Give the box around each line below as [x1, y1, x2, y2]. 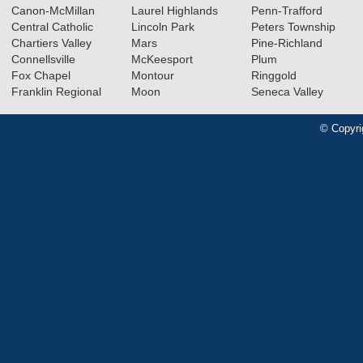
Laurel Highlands [130, 4, 218, 17]
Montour [130, 69, 174, 82]
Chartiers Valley [11, 36, 92, 49]
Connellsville [11, 53, 75, 66]
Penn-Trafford [250, 4, 322, 17]
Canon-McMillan [11, 4, 95, 17]
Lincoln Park [130, 20, 194, 33]
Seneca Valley [250, 85, 323, 98]
